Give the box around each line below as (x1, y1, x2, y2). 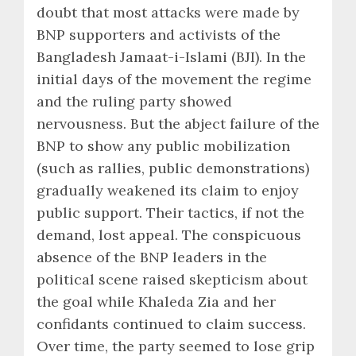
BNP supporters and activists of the (37, 25, 281, 44)
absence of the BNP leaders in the (37, 247, 267, 266)
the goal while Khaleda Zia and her (37, 292, 276, 311)
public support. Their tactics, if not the (37, 203, 304, 222)
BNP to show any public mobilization (37, 136, 290, 155)
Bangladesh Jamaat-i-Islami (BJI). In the (37, 47, 306, 66)
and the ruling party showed (37, 91, 232, 110)
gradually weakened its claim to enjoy (37, 180, 299, 199)
